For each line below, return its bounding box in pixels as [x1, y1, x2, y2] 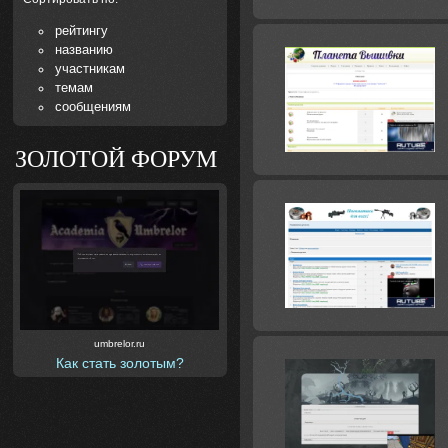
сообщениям [55, 99, 132, 114]
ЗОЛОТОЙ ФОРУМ [15, 146, 217, 172]
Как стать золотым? [55, 354, 184, 371]
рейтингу [55, 23, 109, 38]
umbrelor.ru [94, 337, 146, 349]
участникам [55, 61, 126, 76]
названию [55, 42, 114, 57]
